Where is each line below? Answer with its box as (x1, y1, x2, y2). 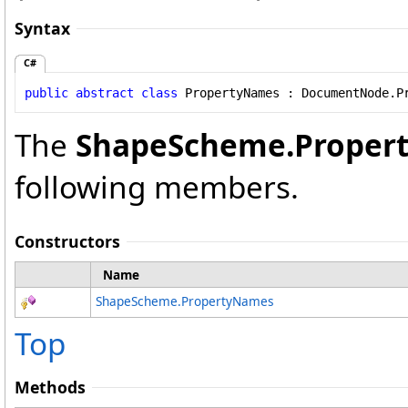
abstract (76, 85, 134, 100)
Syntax (15, 17, 70, 39)
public (25, 85, 68, 100)
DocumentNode (301, 85, 389, 100)
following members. (15, 166, 299, 209)
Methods (15, 376, 86, 399)
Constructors (15, 230, 120, 253)
